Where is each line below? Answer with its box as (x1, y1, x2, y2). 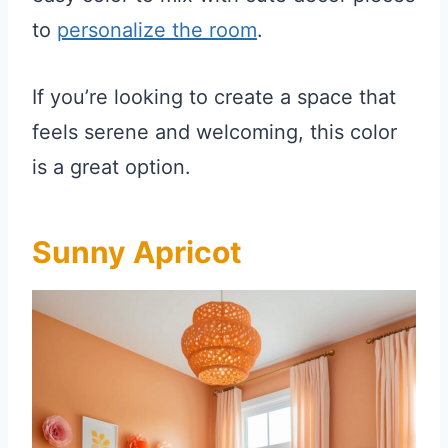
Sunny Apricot (32, 234, 242, 271)
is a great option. (32, 155, 191, 180)
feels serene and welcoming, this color (32, 120, 397, 145)
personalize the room (57, 18, 257, 43)
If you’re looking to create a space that (32, 85, 396, 110)
